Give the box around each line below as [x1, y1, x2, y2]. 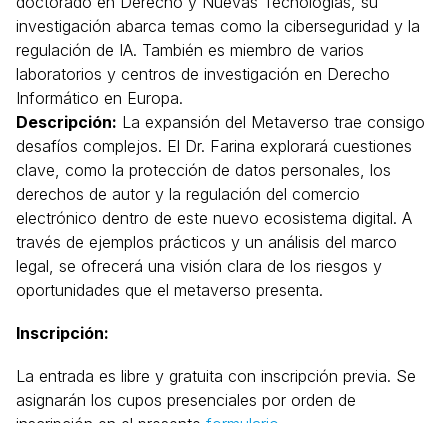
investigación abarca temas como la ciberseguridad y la [16, 15, 420, 36]
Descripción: [16, 111, 117, 132]
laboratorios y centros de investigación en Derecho [16, 63, 390, 84]
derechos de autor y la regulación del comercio [16, 183, 360, 204]
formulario [206, 413, 279, 434]
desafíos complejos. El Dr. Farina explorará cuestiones [16, 135, 412, 156]
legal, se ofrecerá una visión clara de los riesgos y [16, 255, 382, 276]
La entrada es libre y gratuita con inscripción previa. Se [16, 365, 416, 386]
